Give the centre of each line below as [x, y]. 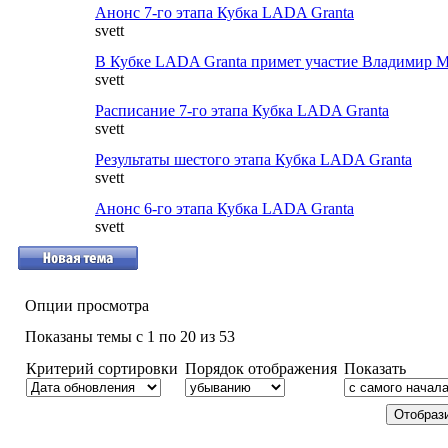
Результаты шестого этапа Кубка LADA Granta [253, 159]
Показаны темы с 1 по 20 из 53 [130, 336]
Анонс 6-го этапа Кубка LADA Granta [224, 208]
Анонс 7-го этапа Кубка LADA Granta [224, 12]
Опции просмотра [87, 305]
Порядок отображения [261, 368]
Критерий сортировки [102, 368]
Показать [375, 368]
